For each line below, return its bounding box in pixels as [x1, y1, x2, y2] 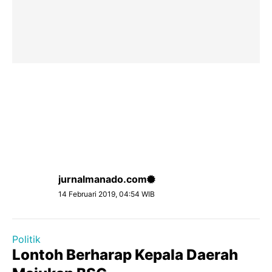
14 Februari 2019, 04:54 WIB [58, 189, 155, 199]
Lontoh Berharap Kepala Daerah [12, 246, 238, 263]
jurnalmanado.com [58, 173, 147, 185]
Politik [12, 233, 41, 245]
